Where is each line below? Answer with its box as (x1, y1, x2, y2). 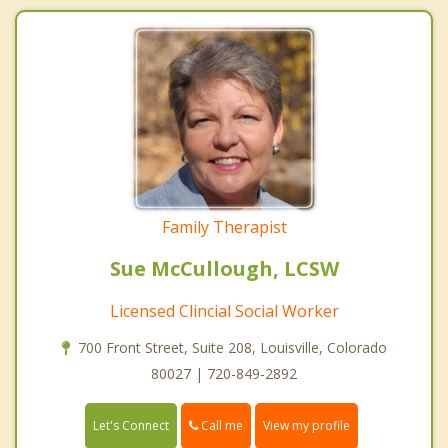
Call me (198, 417, 243, 435)
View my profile (263, 417, 350, 435)
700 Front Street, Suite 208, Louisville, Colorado (77, 338, 387, 358)
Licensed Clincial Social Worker (109, 300, 339, 323)
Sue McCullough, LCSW (109, 255, 339, 283)
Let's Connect (93, 417, 169, 435)
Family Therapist (161, 216, 287, 239)
